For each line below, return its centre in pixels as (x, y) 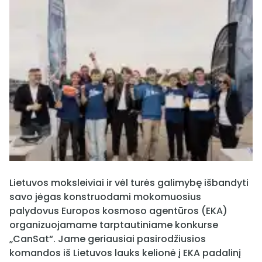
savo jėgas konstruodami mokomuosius (105, 197)
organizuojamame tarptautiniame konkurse (114, 225)
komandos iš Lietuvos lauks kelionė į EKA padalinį (125, 253)
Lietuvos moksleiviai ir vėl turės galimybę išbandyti (129, 183)
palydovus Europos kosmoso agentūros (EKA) (118, 211)
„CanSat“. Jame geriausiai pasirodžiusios (108, 239)
